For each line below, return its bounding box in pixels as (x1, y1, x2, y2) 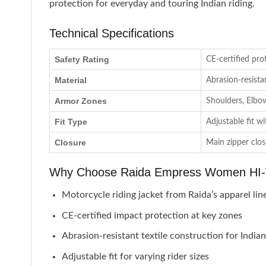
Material (55, 75, 87, 85)
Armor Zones (55, 96, 107, 106)
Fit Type (55, 117, 87, 127)
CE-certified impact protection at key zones (61, 210, 242, 220)
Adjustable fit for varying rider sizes (61, 252, 209, 262)
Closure (55, 138, 86, 148)
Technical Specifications (49, 27, 174, 40)
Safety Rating (55, 55, 109, 65)
